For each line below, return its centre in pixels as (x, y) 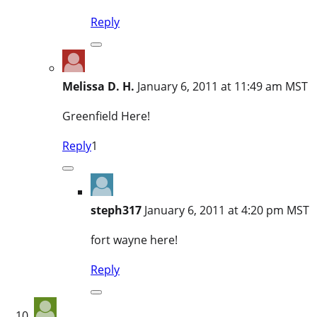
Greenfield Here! (106, 116)
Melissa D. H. (98, 86)
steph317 (116, 210)
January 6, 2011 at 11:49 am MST (223, 86)
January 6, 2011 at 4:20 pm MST (227, 210)
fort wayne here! (134, 240)
